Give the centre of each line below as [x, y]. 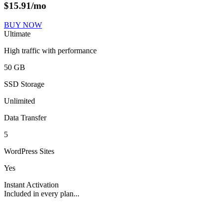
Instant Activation [31, 185]
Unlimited [19, 101]
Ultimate [17, 34]
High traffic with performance [50, 51]
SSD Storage [24, 84]
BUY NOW [23, 25]
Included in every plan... [42, 194]
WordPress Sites [29, 151]
